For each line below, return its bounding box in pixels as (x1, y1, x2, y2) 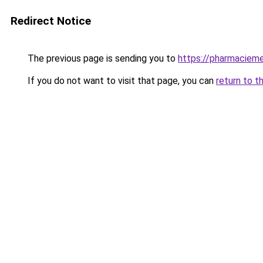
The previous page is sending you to (25, 53, 178, 64)
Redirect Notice (11, 14, 91, 28)
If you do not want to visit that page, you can (25, 75, 216, 86)
